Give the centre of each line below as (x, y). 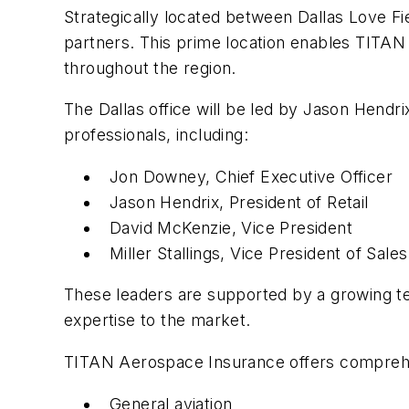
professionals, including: (156, 135)
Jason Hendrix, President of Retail (239, 202)
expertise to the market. (157, 320)
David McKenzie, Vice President (231, 227)
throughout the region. (150, 68)
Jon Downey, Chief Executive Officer (251, 176)
